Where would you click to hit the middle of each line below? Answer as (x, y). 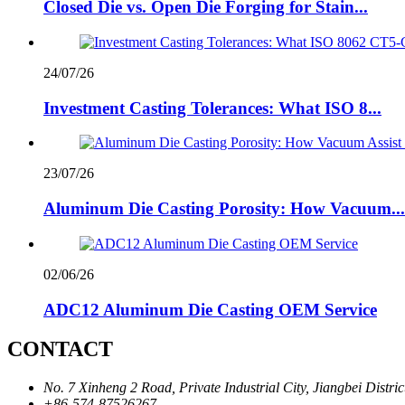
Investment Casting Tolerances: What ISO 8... (212, 108)
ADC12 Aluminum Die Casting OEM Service (210, 309)
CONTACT (60, 349)
